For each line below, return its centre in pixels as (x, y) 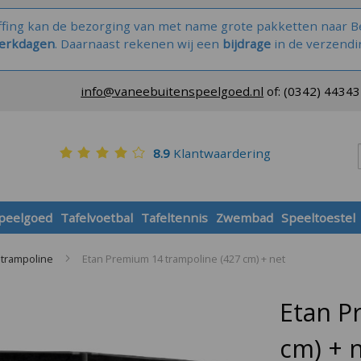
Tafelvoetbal (96, 217)
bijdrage (246, 44)
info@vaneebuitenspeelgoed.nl (172, 91)
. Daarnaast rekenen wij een (138, 44)
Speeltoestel (319, 217)
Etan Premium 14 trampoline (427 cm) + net (183, 258)
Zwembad (245, 217)
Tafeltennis (175, 217)
